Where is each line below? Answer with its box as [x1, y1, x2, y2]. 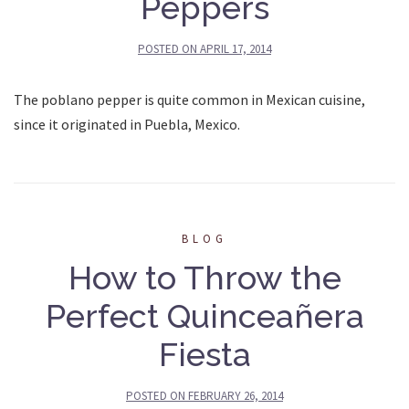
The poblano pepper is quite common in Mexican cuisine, [14, 89, 365, 109]
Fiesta [158, 334, 251, 373]
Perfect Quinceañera [45, 296, 364, 335]
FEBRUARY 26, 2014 [188, 387, 283, 404]
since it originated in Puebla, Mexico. [14, 114, 240, 133]
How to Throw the [68, 257, 341, 297]
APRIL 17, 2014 [200, 40, 271, 57]
